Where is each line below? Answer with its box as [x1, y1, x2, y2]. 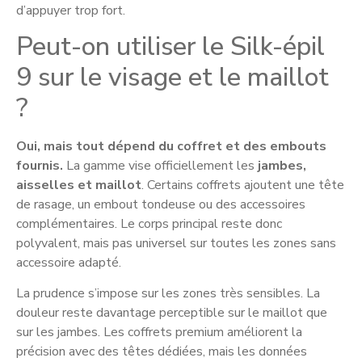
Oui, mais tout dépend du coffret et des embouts [16, 137, 326, 155]
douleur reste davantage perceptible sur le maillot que [16, 304, 327, 322]
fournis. [16, 156, 63, 175]
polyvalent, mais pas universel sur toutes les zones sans [16, 234, 336, 252]
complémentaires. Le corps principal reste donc [16, 214, 282, 233]
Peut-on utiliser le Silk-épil [16, 28, 325, 64]
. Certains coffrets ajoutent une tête [141, 175, 344, 194]
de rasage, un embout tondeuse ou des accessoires [16, 195, 305, 213]
